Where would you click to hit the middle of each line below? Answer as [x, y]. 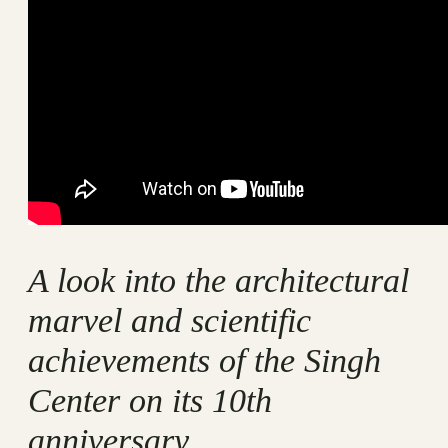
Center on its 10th [150, 401]
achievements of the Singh [204, 361]
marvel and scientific [169, 321]
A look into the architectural [218, 281]
